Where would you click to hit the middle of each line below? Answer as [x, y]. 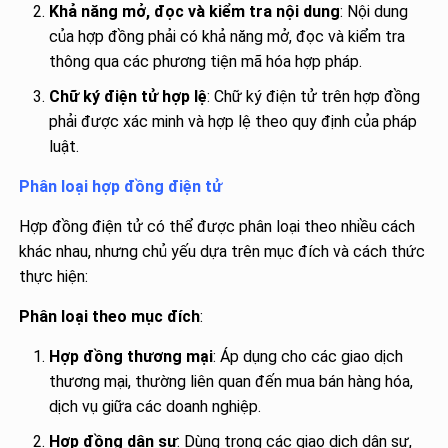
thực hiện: [54, 276]
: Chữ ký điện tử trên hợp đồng [314, 96]
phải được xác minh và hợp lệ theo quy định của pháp [233, 121]
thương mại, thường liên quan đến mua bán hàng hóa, [231, 381]
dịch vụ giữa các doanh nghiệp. [155, 406]
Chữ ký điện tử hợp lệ [128, 96]
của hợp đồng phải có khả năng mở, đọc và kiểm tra [227, 36]
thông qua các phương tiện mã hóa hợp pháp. [206, 61]
